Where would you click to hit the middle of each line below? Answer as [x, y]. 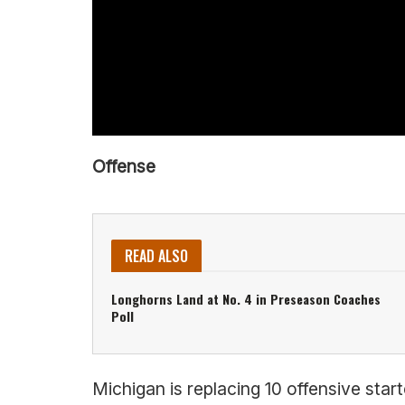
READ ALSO [156, 255]
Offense [124, 166]
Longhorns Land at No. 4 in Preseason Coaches [246, 298]
